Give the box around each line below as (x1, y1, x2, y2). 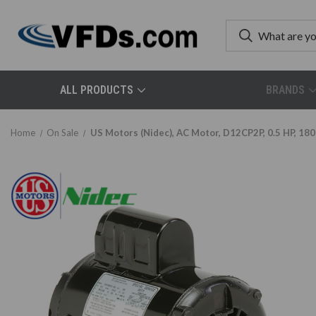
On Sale (47, 127, 79, 138)
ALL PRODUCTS (60, 83, 134, 97)
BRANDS (265, 83, 305, 97)
